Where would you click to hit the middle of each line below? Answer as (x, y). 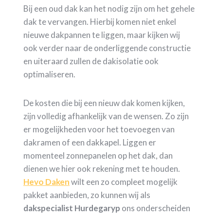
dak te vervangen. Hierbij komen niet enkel (100, 21)
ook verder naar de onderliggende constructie (107, 48)
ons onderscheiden (155, 208)
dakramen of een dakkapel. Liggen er (90, 142)
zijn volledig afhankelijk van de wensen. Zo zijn (106, 116)
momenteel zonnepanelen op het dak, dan (98, 155)
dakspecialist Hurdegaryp (72, 208)
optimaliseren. (49, 74)
